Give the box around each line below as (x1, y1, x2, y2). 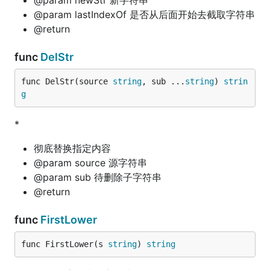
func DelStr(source (21, 77, 113, 86)
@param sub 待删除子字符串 (34, 171, 162, 183)
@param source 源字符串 (34, 157, 147, 169)
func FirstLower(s (21, 239, 108, 249)
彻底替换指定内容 (34, 142, 111, 154)
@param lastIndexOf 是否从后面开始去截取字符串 (34, 8, 255, 20)
